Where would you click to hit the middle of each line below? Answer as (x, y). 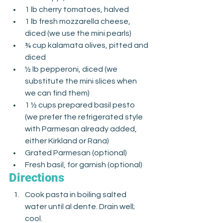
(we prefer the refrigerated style (85, 117)
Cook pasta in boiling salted (76, 195)
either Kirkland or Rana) (67, 141)
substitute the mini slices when (82, 81)
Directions (37, 178)
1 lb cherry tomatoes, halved (77, 9)
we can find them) (57, 93)
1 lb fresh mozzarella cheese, (78, 21)
